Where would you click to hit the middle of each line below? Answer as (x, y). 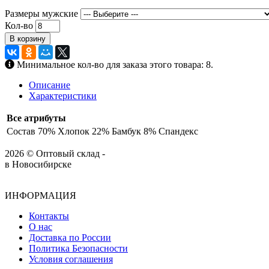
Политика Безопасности (78, 249)
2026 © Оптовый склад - (55, 154)
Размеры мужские (41, 14)
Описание (50, 85)
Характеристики (63, 96)
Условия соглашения (71, 259)
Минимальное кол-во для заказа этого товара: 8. (114, 65)
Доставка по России (70, 238)
